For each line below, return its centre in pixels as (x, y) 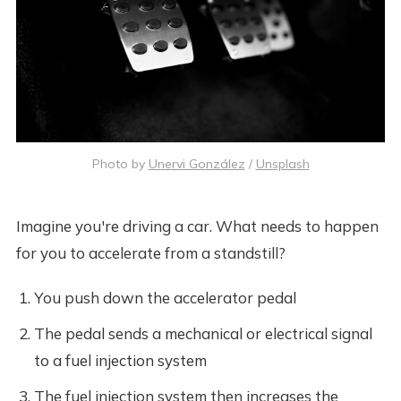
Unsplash (282, 163)
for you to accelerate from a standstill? (150, 252)
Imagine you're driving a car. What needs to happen (197, 226)
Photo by (120, 163)
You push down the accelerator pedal (165, 297)
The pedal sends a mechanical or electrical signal (203, 333)
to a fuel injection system (120, 360)
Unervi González (196, 163)
